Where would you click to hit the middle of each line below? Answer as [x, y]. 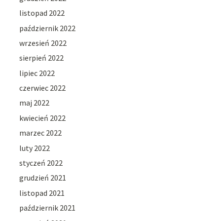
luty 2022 [35, 148]
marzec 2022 [41, 133]
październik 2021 [48, 208]
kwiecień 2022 [43, 118]
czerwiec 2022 [43, 88]
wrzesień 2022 [43, 43]
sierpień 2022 [42, 58]
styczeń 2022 [41, 163]
